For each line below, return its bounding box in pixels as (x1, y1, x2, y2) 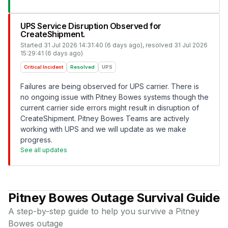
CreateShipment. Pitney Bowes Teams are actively (20, 114, 189, 123)
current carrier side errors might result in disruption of (20, 103, 199, 112)
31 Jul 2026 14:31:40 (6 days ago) (44, 41, 142, 49)
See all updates (20, 146, 67, 154)
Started (20, 41, 44, 49)
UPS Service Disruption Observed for (20, 21, 162, 31)
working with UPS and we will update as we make (20, 125, 186, 133)
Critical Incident (24, 64, 63, 70)
